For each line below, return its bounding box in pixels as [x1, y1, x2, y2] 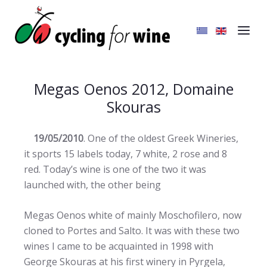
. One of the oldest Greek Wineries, [83, 132, 238, 145]
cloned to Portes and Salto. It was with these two [24, 224, 240, 237]
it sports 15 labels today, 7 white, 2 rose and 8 [24, 147, 227, 160]
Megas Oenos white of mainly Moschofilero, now [24, 209, 241, 222]
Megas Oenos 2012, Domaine [33, 79, 234, 99]
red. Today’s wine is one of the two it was [24, 163, 206, 176]
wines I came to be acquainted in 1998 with [24, 240, 213, 253]
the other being [91, 178, 161, 191]
